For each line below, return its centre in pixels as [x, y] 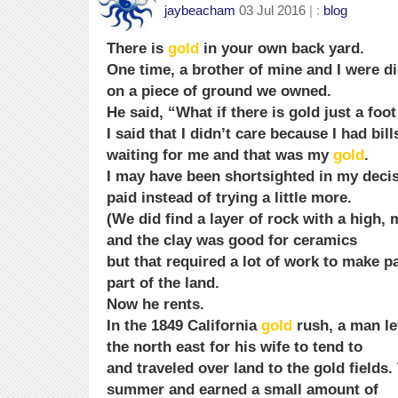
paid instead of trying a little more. [229, 197]
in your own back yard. [282, 48]
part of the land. [163, 282]
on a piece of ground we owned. [219, 90]
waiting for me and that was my [220, 154]
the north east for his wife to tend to [235, 346]
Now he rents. [155, 303]
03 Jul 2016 [272, 10]
